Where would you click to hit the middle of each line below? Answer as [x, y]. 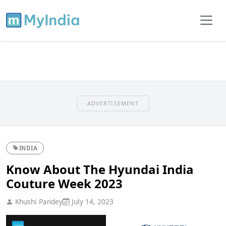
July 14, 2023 [92, 201]
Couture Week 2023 [64, 183]
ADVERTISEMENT [113, 103]
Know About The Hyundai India [100, 169]
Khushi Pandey [38, 201]
